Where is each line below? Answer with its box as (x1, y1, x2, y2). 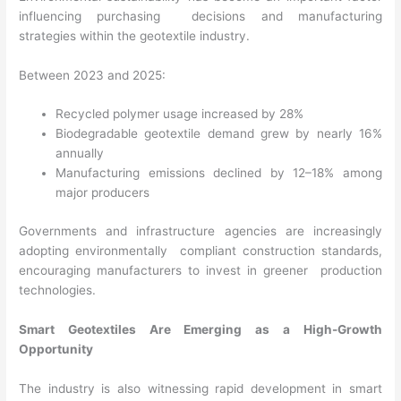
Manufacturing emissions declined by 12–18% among (55, 166, 382, 181)
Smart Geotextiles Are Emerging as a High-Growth (19, 321, 382, 337)
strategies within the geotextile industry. (19, 28, 254, 43)
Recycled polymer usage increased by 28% (55, 107, 308, 122)
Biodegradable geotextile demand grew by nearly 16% (55, 126, 382, 141)
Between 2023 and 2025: (19, 67, 170, 82)
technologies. (19, 282, 100, 297)
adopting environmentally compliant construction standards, (19, 243, 382, 258)
